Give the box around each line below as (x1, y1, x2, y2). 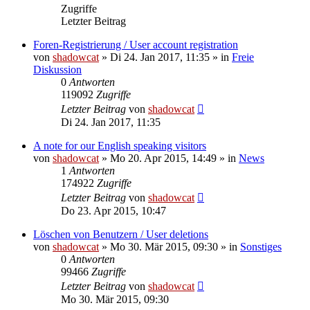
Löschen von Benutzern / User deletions (33, 228, 208, 240)
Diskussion (33, 63, 82, 75)
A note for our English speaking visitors (33, 139, 206, 152)
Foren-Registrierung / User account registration (33, 38, 238, 51)
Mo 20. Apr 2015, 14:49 (110, 152, 217, 164)
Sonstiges (240, 240, 282, 253)
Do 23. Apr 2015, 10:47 (61, 204, 166, 217)
